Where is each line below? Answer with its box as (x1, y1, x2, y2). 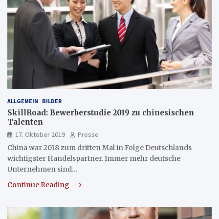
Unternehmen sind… (7, 164, 78, 174)
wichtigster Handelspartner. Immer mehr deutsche (7, 153, 180, 163)
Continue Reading (7, 180, 71, 189)
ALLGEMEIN (7, 97, 38, 105)
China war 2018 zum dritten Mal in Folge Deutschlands (7, 143, 192, 152)
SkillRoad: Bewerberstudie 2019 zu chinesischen (7, 108, 194, 117)
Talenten (7, 117, 43, 127)
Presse (78, 130, 99, 139)
